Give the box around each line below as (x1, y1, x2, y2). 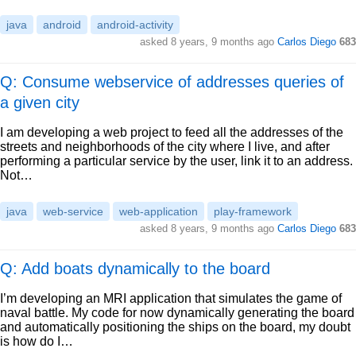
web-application (119, 205, 198, 218)
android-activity (97, 18, 173, 31)
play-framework (214, 205, 292, 218)
